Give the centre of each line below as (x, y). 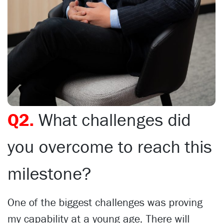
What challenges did (114, 119)
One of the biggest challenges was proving (105, 202)
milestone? (49, 173)
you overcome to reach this (110, 146)
